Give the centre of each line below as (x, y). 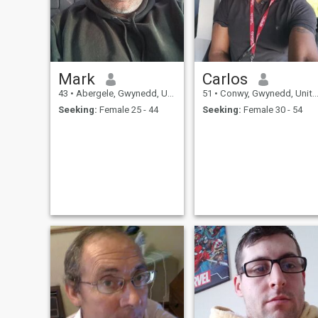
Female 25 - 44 (127, 109)
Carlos (225, 79)
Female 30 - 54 (272, 109)
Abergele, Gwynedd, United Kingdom (120, 94)
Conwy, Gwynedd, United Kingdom (265, 94)
